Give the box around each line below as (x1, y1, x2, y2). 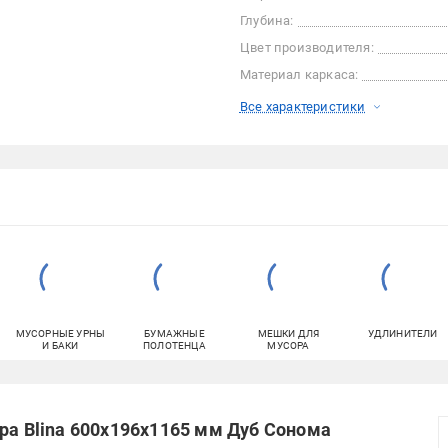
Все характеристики (239, 99, 366, 114)
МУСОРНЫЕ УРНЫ (15, 328, 106, 339)
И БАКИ (42, 340, 79, 351)
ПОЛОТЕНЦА (143, 340, 206, 351)
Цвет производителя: (239, 40, 374, 55)
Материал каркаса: (239, 67, 359, 82)
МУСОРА (267, 340, 310, 351)
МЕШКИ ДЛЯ (257, 328, 320, 339)
